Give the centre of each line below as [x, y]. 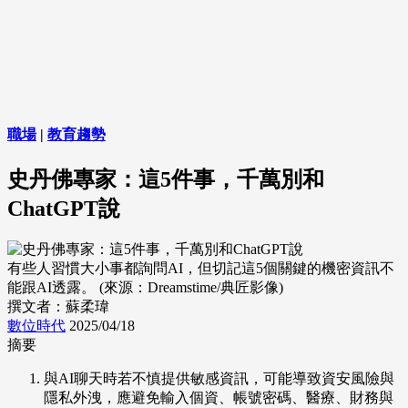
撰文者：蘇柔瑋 [58, 307]
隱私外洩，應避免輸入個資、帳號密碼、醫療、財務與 [219, 398]
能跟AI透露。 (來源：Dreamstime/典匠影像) [145, 288]
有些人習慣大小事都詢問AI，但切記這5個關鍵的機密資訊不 [201, 269]
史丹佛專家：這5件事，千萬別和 [166, 179]
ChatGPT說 [64, 208]
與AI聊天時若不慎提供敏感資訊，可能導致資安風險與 [219, 379]
